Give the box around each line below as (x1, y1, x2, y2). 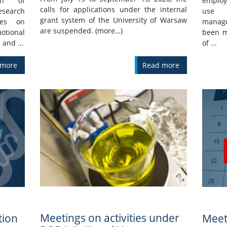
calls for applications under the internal (40, 5, 187, 15)
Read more (142, 60, 179, 70)
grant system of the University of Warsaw (40, 15, 187, 25)
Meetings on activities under (40, 211, 179, 225)
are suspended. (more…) (40, 26, 123, 36)
